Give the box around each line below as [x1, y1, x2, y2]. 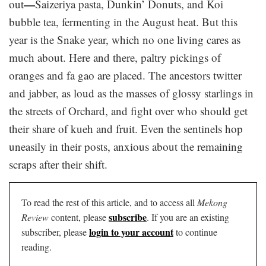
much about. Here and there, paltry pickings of [9, 49, 221, 65]
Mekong [197, 195, 227, 208]
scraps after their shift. [9, 156, 107, 172]
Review [21, 210, 49, 223]
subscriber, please [21, 225, 89, 238]
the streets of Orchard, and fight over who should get [9, 103, 248, 118]
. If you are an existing [147, 210, 229, 223]
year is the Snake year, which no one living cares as [9, 31, 240, 47]
